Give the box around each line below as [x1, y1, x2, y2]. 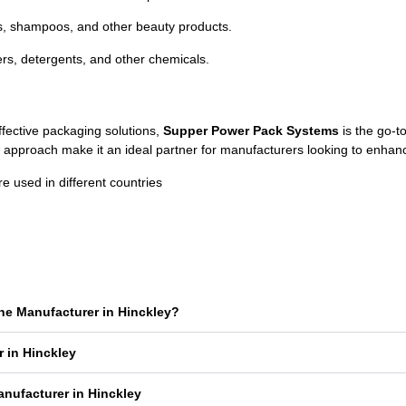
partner [156, 142, 201, 158]
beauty [136, 19, 179, 34]
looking [307, 142, 352, 158]
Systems [286, 123, 339, 139]
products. [179, 19, 232, 34]
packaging [43, 123, 105, 139]
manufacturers [220, 142, 307, 158]
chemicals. [149, 51, 209, 66]
